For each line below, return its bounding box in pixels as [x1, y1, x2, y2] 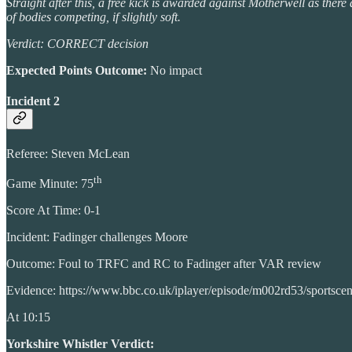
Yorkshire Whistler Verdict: [6, 336, 154, 350]
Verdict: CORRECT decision [6, 37, 148, 51]
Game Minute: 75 [6, 176, 93, 190]
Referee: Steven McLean [6, 146, 130, 160]
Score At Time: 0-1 [6, 203, 101, 217]
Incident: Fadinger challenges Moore [6, 229, 188, 244]
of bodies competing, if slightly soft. [6, 10, 181, 24]
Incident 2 [6, 94, 60, 108]
